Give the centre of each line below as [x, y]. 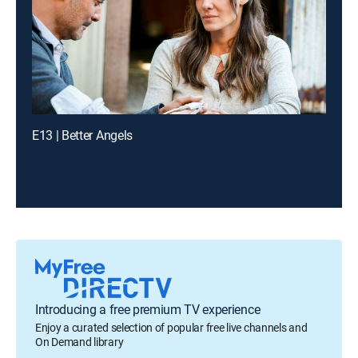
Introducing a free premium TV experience [148, 309]
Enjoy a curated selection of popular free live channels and [171, 327]
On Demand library [80, 342]
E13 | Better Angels [82, 135]
